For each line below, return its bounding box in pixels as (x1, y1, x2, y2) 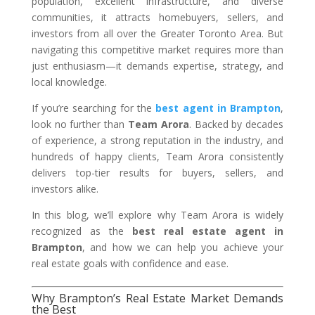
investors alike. (31, 182, 98, 195)
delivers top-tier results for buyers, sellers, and (31, 166, 284, 179)
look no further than (31, 117, 128, 131)
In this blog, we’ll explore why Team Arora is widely (31, 208, 284, 221)
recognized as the (31, 224, 132, 238)
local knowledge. (31, 75, 107, 89)
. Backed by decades (188, 117, 284, 131)
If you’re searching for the (31, 101, 156, 115)
